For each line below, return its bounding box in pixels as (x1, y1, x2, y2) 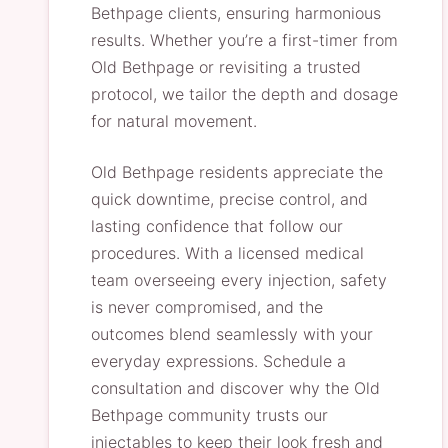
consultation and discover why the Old (91, 378, 380, 398)
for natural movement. (91, 111, 257, 131)
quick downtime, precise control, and (91, 189, 368, 209)
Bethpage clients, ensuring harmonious (91, 3, 381, 23)
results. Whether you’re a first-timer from (91, 30, 398, 50)
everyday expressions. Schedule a (91, 351, 346, 371)
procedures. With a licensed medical (91, 243, 364, 263)
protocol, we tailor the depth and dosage (91, 84, 398, 104)
